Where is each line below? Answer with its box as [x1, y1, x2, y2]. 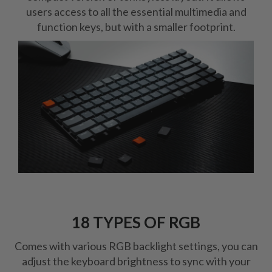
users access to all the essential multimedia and [25, 5, 246, 19]
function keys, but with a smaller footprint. [36, 20, 236, 34]
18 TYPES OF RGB [72, 212, 200, 233]
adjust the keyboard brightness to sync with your [21, 254, 251, 268]
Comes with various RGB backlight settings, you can [14, 239, 258, 253]
